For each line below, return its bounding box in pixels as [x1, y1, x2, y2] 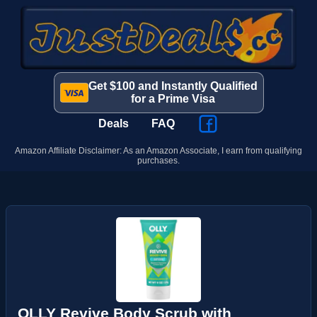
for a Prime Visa [130, 93, 215, 105]
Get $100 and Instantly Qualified [88, 80, 258, 92]
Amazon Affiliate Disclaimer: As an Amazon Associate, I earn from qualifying [15, 146, 302, 156]
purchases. [137, 156, 180, 166]
